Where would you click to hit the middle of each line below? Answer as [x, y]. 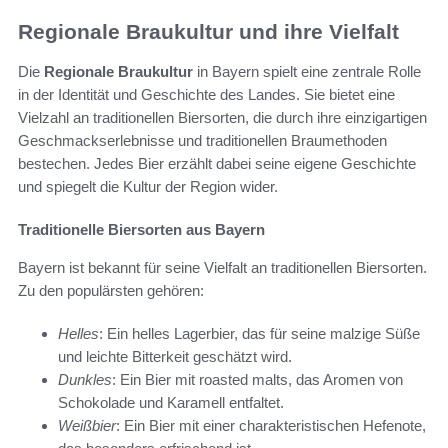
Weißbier [87, 426]
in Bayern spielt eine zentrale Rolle [307, 72]
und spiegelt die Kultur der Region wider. [148, 187]
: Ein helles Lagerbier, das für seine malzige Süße [259, 334]
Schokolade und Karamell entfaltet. [171, 403]
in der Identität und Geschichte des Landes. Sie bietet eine [206, 95]
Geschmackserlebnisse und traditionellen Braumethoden [202, 141]
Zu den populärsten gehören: [111, 291]
